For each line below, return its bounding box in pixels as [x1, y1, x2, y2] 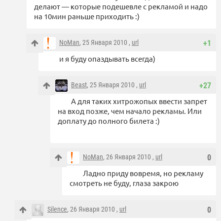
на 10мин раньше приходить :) [34, 11, 140, 21]
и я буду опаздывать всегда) [59, 54, 155, 64]
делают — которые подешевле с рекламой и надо [34, 1, 208, 11]
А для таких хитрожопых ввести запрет [71, 96, 207, 106]
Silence [47, 205, 67, 214]
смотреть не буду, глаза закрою [70, 178, 179, 188]
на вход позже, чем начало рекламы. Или [58, 106, 202, 116]
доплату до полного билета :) [58, 116, 160, 126]
